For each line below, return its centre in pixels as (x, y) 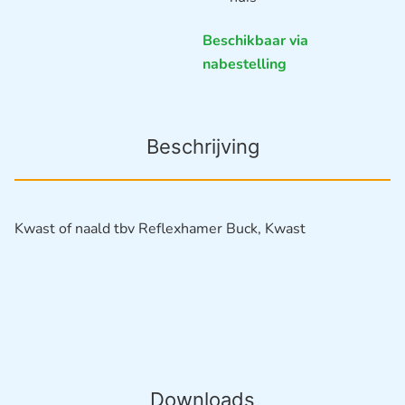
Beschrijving (202, 147)
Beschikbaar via (255, 40)
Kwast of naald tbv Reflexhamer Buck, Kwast (160, 229)
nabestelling (245, 64)
